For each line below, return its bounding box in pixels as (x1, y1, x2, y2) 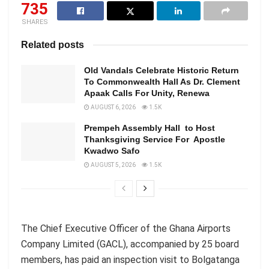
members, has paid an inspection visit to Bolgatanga (21, 253, 240, 265)
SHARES (21, 17, 48, 26)
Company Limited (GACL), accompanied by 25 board (21, 238, 239, 250)
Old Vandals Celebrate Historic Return (84, 65, 239, 75)
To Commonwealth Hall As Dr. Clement (84, 76, 240, 86)
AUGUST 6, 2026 (89, 103, 136, 110)
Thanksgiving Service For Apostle (84, 134, 228, 144)
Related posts (21, 39, 84, 50)
